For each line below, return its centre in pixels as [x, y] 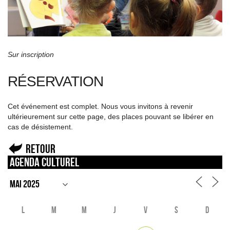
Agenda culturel [44, 162]
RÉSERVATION [55, 81]
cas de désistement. [40, 127]
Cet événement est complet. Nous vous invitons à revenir [100, 106]
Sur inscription [31, 54]
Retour [41, 148]
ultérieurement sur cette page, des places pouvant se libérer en [111, 116]
